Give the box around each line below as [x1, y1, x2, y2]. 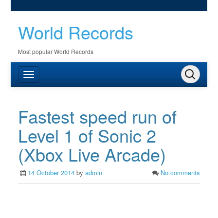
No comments [160, 168, 200, 177]
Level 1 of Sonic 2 [18, 123, 157, 147]
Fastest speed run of [18, 104, 177, 128]
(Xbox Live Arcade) [18, 142, 166, 166]
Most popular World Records [18, 47, 94, 55]
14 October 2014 [28, 168, 75, 177]
